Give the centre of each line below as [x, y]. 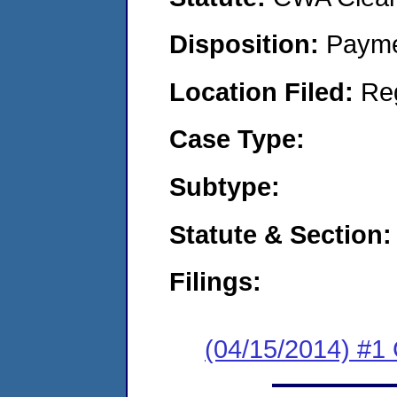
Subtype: [225, 186]
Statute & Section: [280, 234]
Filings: [215, 282]
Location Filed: [265, 91]
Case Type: [237, 139]
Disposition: [248, 44]
